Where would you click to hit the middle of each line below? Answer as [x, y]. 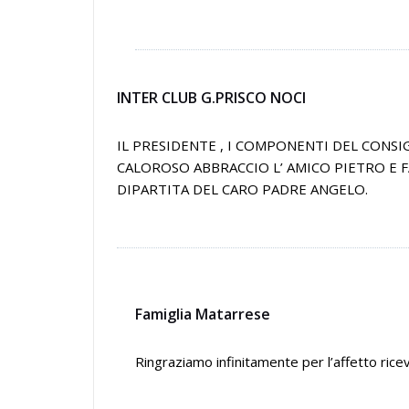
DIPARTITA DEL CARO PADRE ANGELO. [242, 189]
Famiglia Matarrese [203, 314]
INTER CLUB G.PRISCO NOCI [211, 98]
